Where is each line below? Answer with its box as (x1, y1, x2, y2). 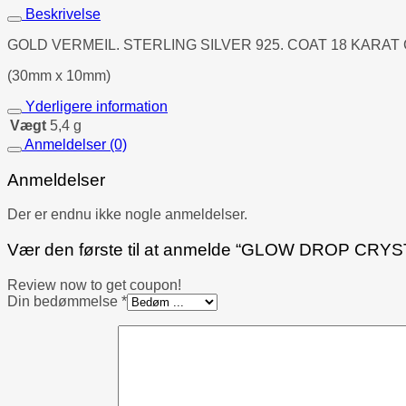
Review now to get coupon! (7, 276, 181, 293)
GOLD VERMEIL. (7, 36, 123, 53)
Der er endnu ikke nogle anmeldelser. (7, 207, 247, 223)
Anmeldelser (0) (22, 136, 127, 152)
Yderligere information (22, 98, 168, 114)
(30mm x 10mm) (7, 67, 111, 83)
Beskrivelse (22, 5, 101, 22)
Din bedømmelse (7, 293, 121, 309)
